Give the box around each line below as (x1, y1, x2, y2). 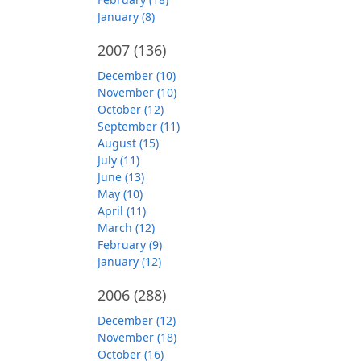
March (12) (98, 220, 155, 235)
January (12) (98, 254, 161, 269)
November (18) (98, 330, 176, 345)
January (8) (98, 9, 155, 24)
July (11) (98, 152, 139, 168)
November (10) (98, 85, 176, 100)
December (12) (98, 313, 176, 328)
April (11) (98, 203, 146, 218)
